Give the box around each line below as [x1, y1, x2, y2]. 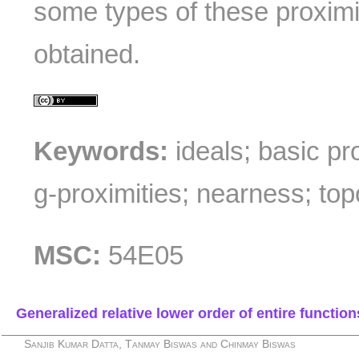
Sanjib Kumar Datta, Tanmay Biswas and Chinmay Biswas [24, 338, 296, 351]
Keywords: [34, 136, 169, 167]
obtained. [34, 38, 141, 69]
